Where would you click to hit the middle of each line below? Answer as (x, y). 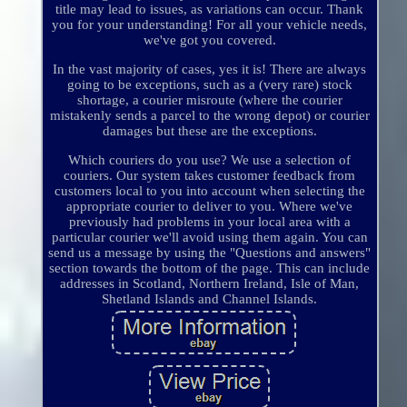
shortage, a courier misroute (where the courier (209, 100)
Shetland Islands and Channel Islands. (210, 299)
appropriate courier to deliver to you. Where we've (210, 207)
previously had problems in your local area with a (209, 222)
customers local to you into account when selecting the (209, 191)
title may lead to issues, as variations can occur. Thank (210, 10)
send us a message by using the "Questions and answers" (210, 253)
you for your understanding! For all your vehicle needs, (210, 25)
